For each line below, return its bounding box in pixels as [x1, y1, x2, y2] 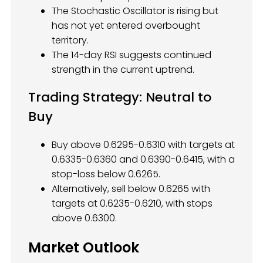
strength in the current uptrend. [52, 62, 194, 76]
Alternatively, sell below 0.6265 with [52, 182, 210, 196]
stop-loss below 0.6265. [52, 167, 160, 181]
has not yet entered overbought [52, 18, 200, 32]
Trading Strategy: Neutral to [28, 88, 211, 107]
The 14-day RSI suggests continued [52, 48, 211, 62]
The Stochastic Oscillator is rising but [52, 4, 218, 18]
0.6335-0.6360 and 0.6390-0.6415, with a [52, 153, 235, 167]
